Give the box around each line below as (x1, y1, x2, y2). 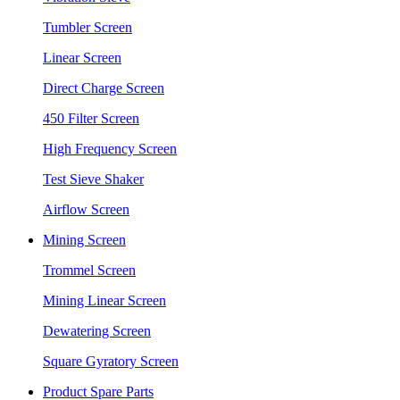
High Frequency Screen (43, 141, 177, 156)
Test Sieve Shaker (43, 171, 144, 187)
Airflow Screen (43, 202, 129, 217)
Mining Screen (43, 232, 126, 247)
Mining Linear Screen (43, 293, 166, 308)
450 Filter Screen (43, 111, 139, 126)
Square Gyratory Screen (43, 354, 179, 369)
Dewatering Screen (43, 323, 151, 338)
